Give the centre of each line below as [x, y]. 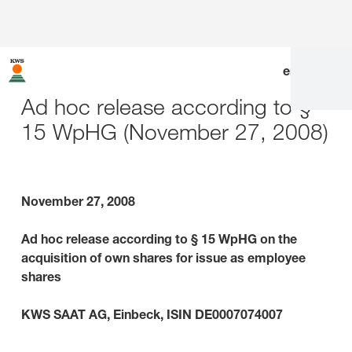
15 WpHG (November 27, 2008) [175, 132]
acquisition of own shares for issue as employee [163, 258]
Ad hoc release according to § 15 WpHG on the [159, 239]
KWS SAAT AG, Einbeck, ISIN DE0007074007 [152, 314]
